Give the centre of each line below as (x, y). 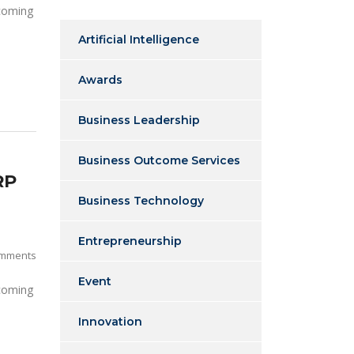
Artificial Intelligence (139, 40)
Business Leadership (139, 120)
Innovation (110, 322)
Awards (100, 80)
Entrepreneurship (130, 241)
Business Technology (141, 201)
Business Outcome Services (159, 160)
